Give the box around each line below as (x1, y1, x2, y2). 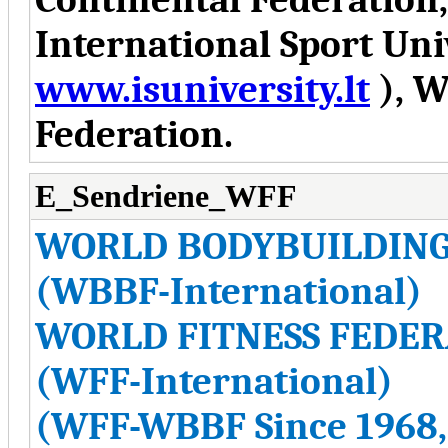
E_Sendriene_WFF (35, 178, 297, 214)
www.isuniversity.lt (35, 66, 370, 112)
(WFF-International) (35, 358, 393, 404)
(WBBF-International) (35, 268, 422, 314)
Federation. (35, 111, 233, 157)
